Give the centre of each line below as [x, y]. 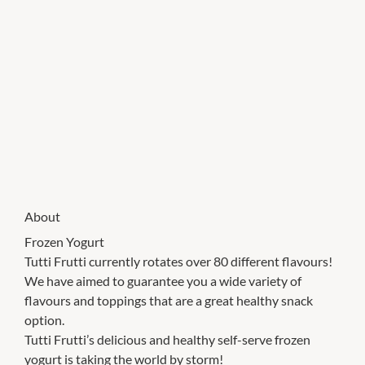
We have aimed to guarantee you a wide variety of [163, 281]
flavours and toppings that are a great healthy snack [169, 301]
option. [44, 320]
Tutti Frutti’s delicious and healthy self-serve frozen [167, 340]
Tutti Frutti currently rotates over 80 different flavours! [178, 262]
